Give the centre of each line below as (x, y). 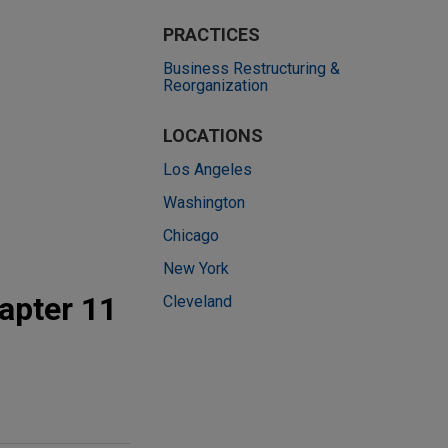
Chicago (191, 235)
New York (196, 268)
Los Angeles (207, 169)
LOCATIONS (213, 135)
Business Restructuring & (251, 68)
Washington (204, 202)
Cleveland (197, 301)
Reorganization (215, 85)
